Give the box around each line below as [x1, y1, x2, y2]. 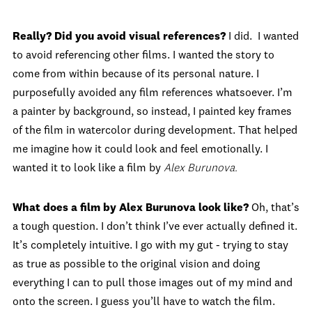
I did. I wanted [228, 31, 299, 42]
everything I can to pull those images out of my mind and [13, 278, 292, 289]
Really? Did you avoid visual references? [13, 31, 228, 42]
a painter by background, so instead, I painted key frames [13, 107, 292, 118]
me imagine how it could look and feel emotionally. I [13, 144, 268, 155]
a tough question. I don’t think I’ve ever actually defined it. [13, 221, 297, 233]
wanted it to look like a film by [13, 163, 164, 174]
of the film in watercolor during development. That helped [13, 125, 297, 136]
